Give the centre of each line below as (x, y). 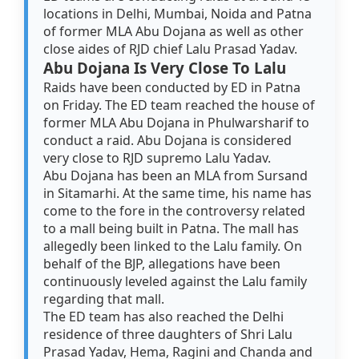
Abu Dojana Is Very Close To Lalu (165, 68)
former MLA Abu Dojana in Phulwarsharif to (177, 123)
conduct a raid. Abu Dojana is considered (168, 141)
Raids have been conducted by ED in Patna (172, 88)
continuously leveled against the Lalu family (175, 282)
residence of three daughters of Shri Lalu (168, 335)
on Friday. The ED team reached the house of (179, 105)
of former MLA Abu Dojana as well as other (174, 32)
